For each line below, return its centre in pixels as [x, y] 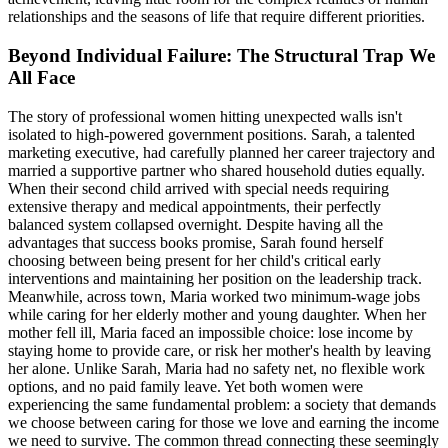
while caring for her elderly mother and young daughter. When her [217, 314]
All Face [41, 77]
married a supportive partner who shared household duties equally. [216, 170]
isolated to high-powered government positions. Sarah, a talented [211, 134]
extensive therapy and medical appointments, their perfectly [194, 206]
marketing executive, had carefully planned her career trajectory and [221, 152]
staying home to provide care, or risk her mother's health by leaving [219, 350]
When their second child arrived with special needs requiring [198, 188]
